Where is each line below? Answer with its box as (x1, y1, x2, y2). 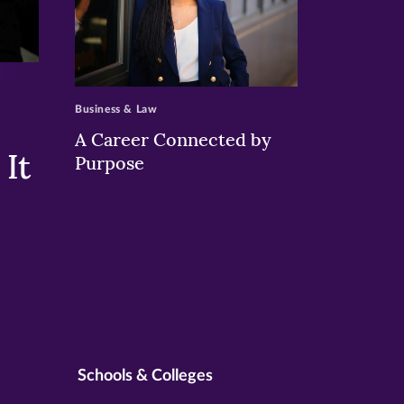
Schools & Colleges (78, 368, 214, 384)
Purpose (74, 151, 149, 175)
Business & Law (74, 104, 158, 115)
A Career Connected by (74, 128, 271, 151)
